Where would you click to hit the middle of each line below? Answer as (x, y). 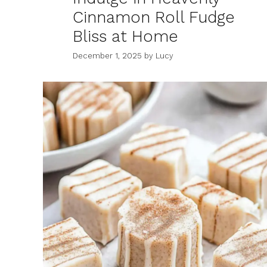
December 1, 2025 (107, 55)
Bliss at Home (125, 37)
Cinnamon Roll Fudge (154, 18)
